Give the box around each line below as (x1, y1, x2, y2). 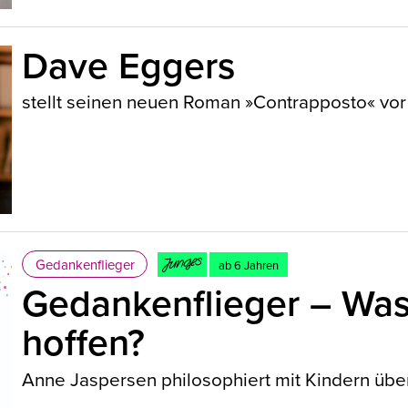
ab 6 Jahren (218, 256, 279, 273)
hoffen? (22, 315, 146, 370)
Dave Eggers (22, 37, 236, 92)
